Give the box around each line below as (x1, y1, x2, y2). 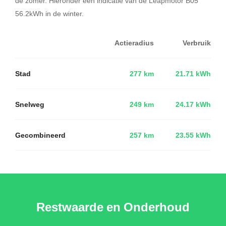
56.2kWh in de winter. (15, 8, 84, 18)
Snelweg (15, 99, 44, 109)
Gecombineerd (15, 130, 66, 140)
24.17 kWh (176, 99, 211, 109)
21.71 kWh (176, 68, 211, 79)
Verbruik (183, 37, 211, 48)
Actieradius (115, 37, 154, 48)
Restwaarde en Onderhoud (36, 198, 190, 215)
